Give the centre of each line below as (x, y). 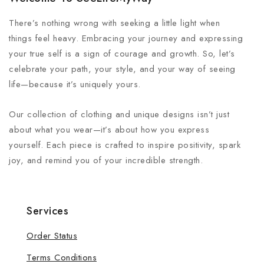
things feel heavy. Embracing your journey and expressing (126, 39)
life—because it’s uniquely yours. (75, 85)
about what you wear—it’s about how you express (109, 130)
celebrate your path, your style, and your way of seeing (122, 69)
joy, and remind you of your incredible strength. (106, 161)
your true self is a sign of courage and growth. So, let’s (122, 54)
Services (47, 211)
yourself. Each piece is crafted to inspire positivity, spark (125, 145)
